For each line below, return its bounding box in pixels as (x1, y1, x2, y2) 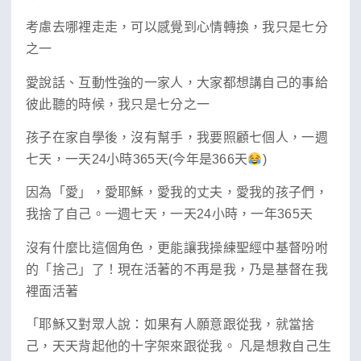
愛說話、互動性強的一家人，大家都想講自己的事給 (26, 75, 328, 89)
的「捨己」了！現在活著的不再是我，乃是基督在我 (26, 262, 328, 276)
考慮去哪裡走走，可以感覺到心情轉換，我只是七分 (26, 20, 328, 35)
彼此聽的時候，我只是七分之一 (26, 97, 210, 111)
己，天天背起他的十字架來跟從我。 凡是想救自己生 (26, 339, 332, 354)
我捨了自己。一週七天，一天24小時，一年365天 (26, 207, 313, 222)
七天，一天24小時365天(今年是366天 (26, 151, 248, 166)
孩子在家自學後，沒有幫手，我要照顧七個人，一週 (26, 130, 328, 144)
